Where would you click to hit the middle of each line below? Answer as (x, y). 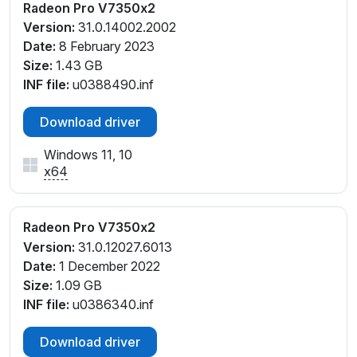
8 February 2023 (105, 47)
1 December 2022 (108, 267)
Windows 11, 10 (88, 155)
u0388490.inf (112, 85)
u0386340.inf (112, 305)
